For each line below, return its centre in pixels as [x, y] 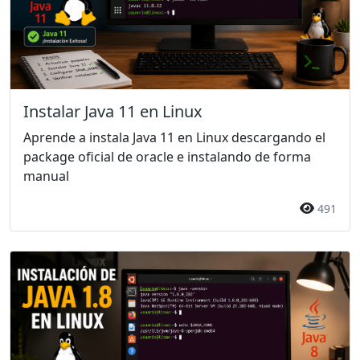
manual [46, 176]
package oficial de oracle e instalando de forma [167, 156]
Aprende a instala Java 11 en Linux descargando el [174, 137]
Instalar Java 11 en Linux [113, 111]
